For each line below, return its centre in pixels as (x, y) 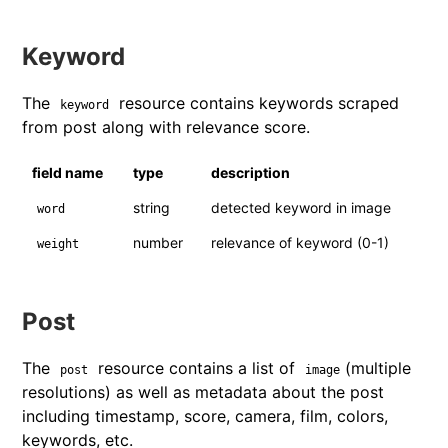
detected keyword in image (301, 208)
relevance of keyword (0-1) (300, 243)
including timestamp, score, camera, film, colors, (205, 416)
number (158, 243)
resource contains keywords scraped (257, 103)
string (152, 208)
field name (68, 173)
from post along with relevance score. (166, 127)
